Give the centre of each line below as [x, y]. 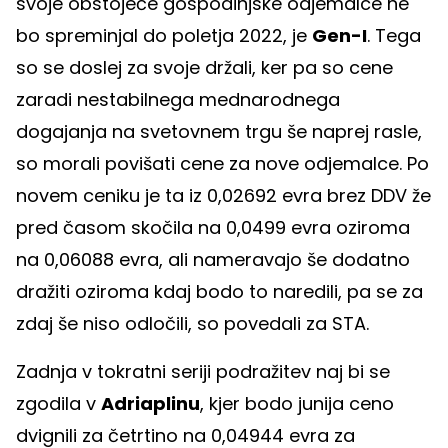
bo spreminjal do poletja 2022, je [164, 36]
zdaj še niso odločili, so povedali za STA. [192, 324]
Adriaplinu [150, 404]
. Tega [394, 36]
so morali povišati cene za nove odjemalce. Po [222, 164]
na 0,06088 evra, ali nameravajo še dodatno [213, 260]
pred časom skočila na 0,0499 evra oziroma [213, 228]
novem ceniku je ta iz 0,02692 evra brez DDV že [223, 196]
